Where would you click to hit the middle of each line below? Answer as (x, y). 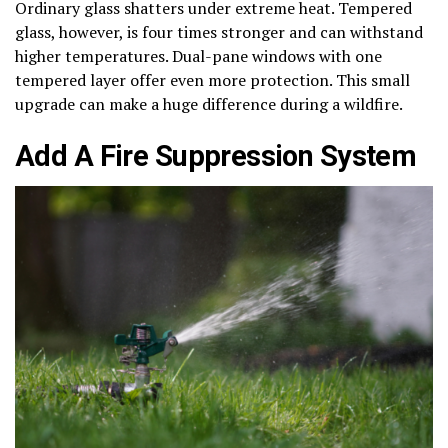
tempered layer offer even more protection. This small (212, 79)
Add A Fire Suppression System (216, 155)
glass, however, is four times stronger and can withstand (219, 31)
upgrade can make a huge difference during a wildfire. (209, 103)
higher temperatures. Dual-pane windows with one (198, 55)
